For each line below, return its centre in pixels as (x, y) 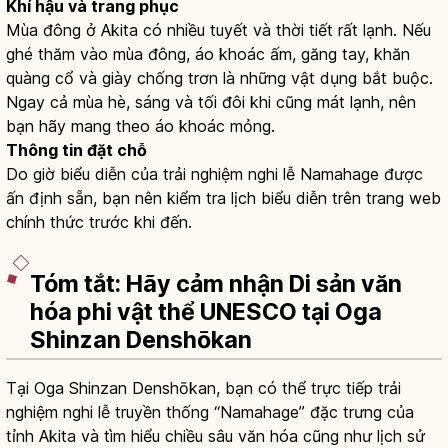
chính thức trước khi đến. (99, 222)
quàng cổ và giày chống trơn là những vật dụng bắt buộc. (219, 78)
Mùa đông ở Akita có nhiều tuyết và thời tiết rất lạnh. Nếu (218, 30)
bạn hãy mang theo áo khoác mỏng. (140, 126)
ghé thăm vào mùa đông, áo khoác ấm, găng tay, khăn (208, 54)
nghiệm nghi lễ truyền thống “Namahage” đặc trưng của (210, 411)
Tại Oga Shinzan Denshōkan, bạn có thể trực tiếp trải (203, 387)
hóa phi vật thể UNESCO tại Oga (206, 311)
